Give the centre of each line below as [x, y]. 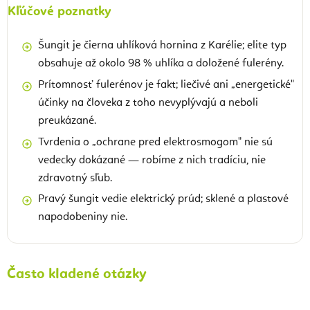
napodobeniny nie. [83, 218]
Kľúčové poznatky [60, 12]
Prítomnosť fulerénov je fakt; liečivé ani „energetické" [166, 85]
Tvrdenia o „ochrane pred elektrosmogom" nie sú [155, 142]
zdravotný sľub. [75, 178]
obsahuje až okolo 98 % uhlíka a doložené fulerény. [161, 64]
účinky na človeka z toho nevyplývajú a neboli [148, 103]
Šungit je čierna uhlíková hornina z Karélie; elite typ [162, 46]
